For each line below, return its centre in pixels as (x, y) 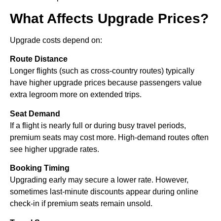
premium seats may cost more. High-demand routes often (109, 137)
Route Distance (39, 59)
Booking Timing (40, 168)
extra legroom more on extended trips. (76, 95)
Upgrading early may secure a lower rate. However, (99, 180)
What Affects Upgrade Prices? (109, 19)
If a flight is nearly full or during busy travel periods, (98, 125)
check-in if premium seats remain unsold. (81, 204)
